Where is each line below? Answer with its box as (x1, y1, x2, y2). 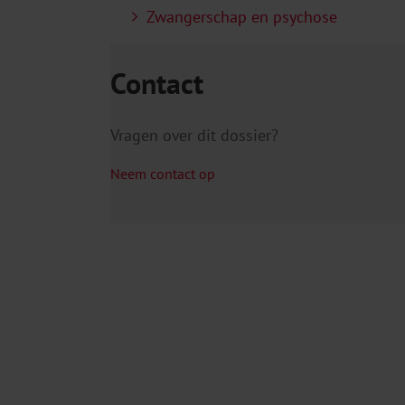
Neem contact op (110, 165, 215, 184)
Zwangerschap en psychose (146, 6, 337, 28)
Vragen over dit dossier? (110, 125, 278, 146)
